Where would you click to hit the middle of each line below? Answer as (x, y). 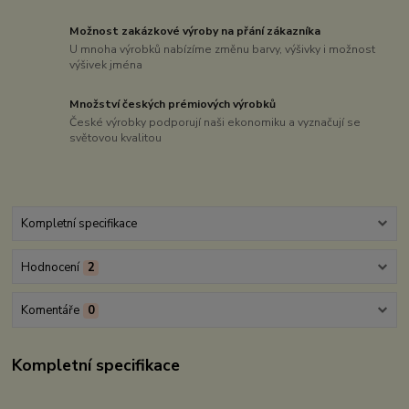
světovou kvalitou (116, 137)
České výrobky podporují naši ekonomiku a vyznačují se (215, 122)
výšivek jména (106, 65)
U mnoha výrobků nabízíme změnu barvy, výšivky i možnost (223, 50)
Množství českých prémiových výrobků (173, 105)
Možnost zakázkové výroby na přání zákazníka (195, 31)
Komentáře (50, 310)
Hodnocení (50, 267)
